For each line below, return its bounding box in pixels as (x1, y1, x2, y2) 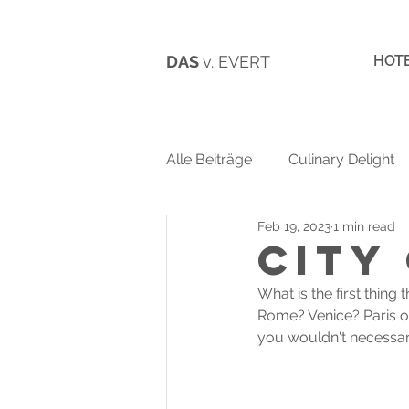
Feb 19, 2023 (257, 218, 330, 234)
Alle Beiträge (166, 151, 252, 168)
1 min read (333, 218, 395, 234)
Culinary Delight (288, 151, 394, 168)
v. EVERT (203, 52, 270, 71)
